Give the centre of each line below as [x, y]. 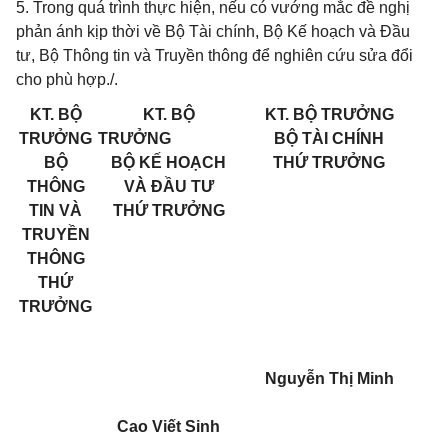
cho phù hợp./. [67, 79]
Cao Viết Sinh [168, 426]
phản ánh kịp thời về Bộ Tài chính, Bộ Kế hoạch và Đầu [213, 31]
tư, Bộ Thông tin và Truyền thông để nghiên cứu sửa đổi [214, 55]
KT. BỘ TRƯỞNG [329, 114]
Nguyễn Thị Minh [329, 378]
